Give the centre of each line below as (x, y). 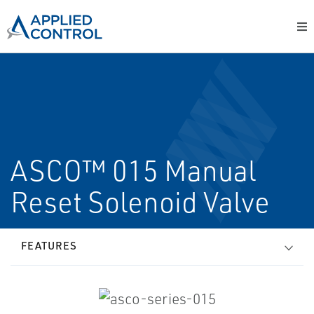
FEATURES (49, 246)
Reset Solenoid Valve (140, 202)
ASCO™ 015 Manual (133, 170)
